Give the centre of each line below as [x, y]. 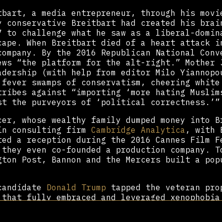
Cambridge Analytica [138, 130]
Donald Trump [76, 187]
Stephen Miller [131, 207]
